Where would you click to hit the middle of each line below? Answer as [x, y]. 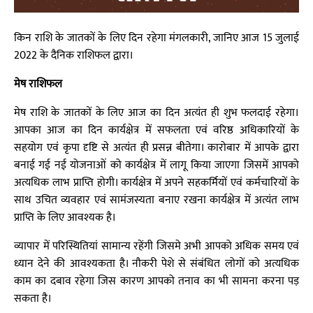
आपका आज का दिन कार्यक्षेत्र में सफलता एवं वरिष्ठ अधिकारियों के [156, 130]
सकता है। [33, 299]
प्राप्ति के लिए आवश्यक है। [65, 218]
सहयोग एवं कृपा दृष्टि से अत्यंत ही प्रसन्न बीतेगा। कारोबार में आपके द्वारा [156, 148]
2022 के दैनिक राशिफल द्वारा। [74, 56]
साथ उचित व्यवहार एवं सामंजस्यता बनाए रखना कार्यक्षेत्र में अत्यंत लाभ [156, 200]
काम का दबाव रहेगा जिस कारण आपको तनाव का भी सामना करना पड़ [156, 281]
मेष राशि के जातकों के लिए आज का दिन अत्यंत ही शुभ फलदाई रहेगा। [156, 113]
